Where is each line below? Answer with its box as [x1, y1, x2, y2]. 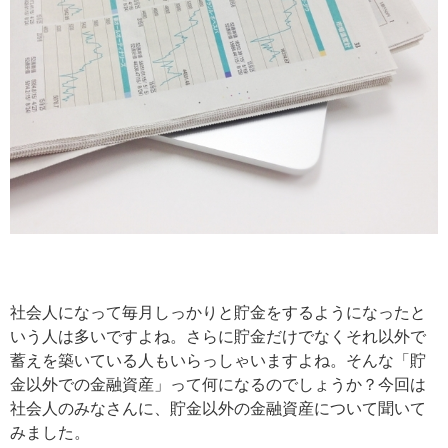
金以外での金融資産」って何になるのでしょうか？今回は [10, 376, 426, 393]
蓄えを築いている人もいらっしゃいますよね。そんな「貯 [10, 352, 426, 369]
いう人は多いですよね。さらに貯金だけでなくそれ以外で [10, 328, 426, 345]
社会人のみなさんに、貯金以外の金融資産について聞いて [10, 400, 426, 417]
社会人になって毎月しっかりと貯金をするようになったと [10, 304, 426, 321]
